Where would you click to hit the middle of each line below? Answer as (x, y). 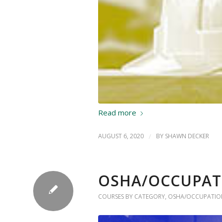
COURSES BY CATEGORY (132, 197)
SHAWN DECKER (187, 136)
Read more (117, 112)
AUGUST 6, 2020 (121, 136)
